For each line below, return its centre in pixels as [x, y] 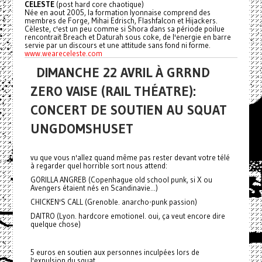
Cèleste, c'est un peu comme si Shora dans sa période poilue [124, 29]
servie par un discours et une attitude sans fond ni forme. [117, 45]
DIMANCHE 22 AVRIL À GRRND [123, 73]
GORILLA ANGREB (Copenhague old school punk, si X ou [121, 180]
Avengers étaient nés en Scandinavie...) [94, 188]
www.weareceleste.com [63, 53]
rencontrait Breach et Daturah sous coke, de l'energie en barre [127, 37]
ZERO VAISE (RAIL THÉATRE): [113, 91]
